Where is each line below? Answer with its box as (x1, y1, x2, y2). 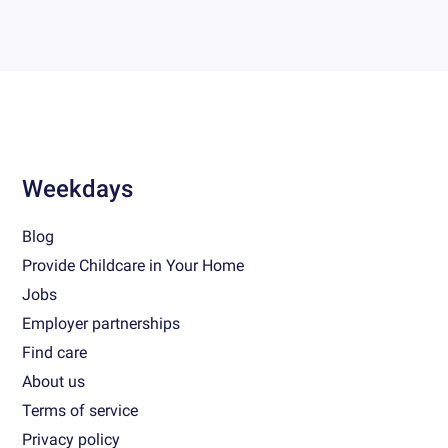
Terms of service (22, 401, 139, 421)
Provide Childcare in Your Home (22, 256, 245, 276)
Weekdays (22, 175, 134, 204)
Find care (22, 343, 88, 363)
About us (22, 372, 86, 392)
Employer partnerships (22, 314, 181, 334)
